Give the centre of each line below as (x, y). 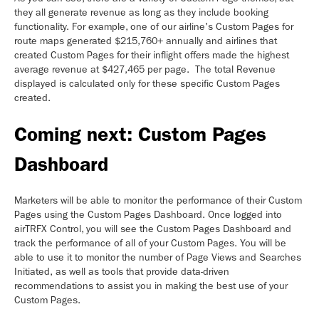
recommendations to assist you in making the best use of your (151, 286)
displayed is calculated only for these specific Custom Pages (147, 83)
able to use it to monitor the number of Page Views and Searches (158, 257)
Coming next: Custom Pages (140, 134)
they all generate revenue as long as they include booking (141, 12)
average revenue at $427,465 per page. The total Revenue (145, 69)
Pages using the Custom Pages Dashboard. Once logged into (148, 214)
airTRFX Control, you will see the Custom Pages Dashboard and (153, 229)
